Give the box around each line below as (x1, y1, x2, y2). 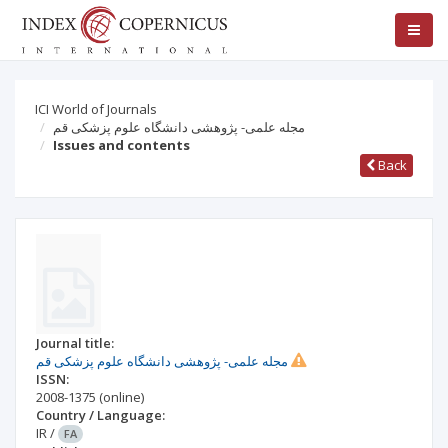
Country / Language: (36, 406, 165, 424)
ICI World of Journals (35, 100, 157, 118)
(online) (99, 388, 144, 406)
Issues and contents (53, 136, 190, 154)
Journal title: (36, 334, 114, 352)
